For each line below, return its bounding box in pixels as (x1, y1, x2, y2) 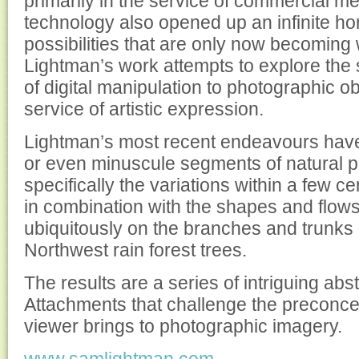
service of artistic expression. (24, 99, 264, 119)
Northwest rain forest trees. (24, 240, 247, 260)
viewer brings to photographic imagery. (24, 316, 342, 337)
